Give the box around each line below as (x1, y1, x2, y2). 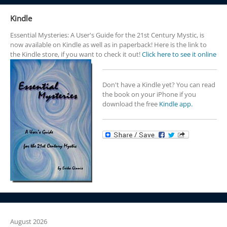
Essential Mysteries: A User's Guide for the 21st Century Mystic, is (10, 30, 204, 40)
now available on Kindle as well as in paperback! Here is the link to (10, 40, 207, 49)
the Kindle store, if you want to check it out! (10, 49, 142, 59)
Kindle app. (159, 99, 193, 108)
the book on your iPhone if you (102, 89, 196, 99)
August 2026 (10, 216, 47, 226)
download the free (102, 99, 159, 108)
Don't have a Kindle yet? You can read (102, 80, 215, 89)
